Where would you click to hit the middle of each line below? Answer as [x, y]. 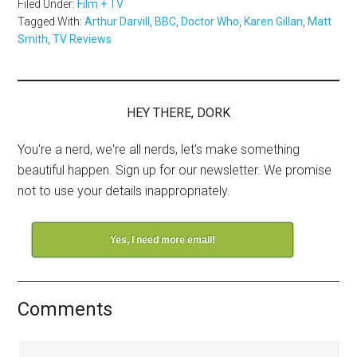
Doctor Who [210, 22]
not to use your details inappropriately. [124, 191]
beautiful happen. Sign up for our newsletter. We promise [175, 171]
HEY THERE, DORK [178, 113]
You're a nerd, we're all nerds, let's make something [159, 150]
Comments [65, 310]
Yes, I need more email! [162, 240]
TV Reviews [82, 39]
